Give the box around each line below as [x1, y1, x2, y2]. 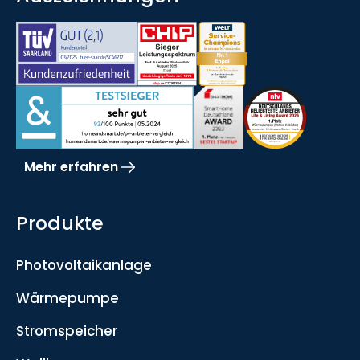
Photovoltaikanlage [15, 256, 152, 276]
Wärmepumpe [15, 288, 119, 308]
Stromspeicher [15, 321, 117, 341]
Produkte [15, 210, 104, 237]
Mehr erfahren [23, 157, 118, 177]
